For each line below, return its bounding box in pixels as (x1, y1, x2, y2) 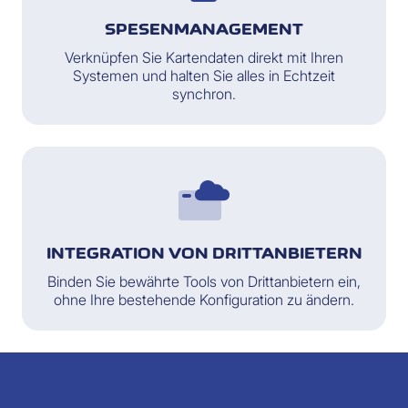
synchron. (172, 85, 236, 103)
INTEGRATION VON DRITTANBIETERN (46, 244, 362, 262)
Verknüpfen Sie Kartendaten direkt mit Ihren (65, 48, 343, 66)
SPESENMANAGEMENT (105, 20, 303, 38)
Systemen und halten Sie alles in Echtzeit (73, 66, 335, 85)
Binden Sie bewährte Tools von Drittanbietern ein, (47, 272, 361, 291)
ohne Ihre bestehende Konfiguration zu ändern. (54, 291, 354, 309)
